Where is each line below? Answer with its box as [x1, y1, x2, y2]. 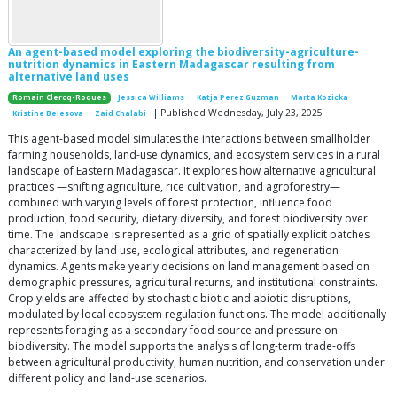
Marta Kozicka [290, 92, 348, 102]
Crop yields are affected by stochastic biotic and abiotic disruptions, [8, 290, 351, 306]
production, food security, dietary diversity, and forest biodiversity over [8, 210, 368, 226]
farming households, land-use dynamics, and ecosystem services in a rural [8, 146, 380, 162]
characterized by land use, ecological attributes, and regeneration [8, 242, 339, 258]
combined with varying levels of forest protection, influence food [8, 194, 332, 210]
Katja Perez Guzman [196, 92, 279, 102]
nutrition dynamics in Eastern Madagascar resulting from [8, 56, 335, 72]
